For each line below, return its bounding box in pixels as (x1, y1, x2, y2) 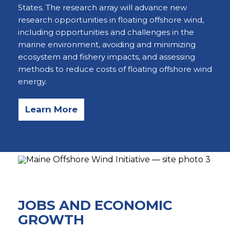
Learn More (25, 104, 78, 115)
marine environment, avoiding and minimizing (18, 40, 196, 50)
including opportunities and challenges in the (18, 27, 194, 37)
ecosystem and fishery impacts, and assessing (18, 52, 195, 62)
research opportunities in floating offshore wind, (18, 15, 204, 25)
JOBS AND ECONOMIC (18, 197, 172, 214)
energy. (18, 76, 47, 87)
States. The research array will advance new (18, 3, 187, 13)
